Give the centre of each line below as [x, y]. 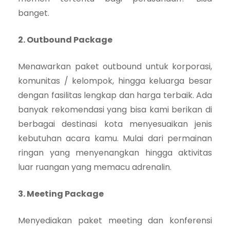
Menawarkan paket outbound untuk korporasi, [115, 66]
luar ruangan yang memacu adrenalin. [95, 167]
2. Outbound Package [65, 40]
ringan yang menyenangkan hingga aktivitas [115, 152]
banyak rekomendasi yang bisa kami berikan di [115, 109]
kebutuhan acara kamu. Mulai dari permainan [115, 138]
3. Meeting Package [61, 194]
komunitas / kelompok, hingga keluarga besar [115, 81]
